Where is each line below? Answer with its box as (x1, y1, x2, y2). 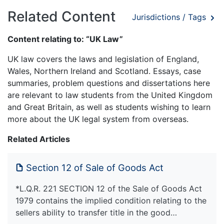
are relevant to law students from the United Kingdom (7, 90, 212, 100)
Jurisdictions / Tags (132, 11, 208, 22)
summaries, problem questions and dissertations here (7, 78, 210, 88)
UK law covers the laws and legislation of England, (7, 54, 199, 64)
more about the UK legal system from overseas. (7, 114, 188, 124)
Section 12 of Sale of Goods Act (26, 162, 163, 173)
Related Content (7, 8, 115, 25)
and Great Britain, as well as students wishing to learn (7, 102, 210, 112)
